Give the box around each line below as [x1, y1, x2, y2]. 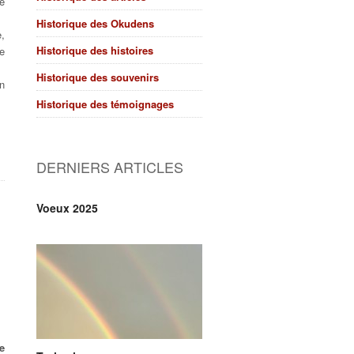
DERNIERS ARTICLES [36, 156, 183, 177]
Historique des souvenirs [36, 70, 159, 85]
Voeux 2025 [36, 200, 98, 216]
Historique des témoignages [36, 96, 174, 111]
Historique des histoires [36, 43, 153, 58]
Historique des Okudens [36, 16, 154, 31]
